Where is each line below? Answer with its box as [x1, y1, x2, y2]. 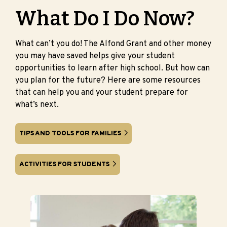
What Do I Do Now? [15, 6, 195, 31]
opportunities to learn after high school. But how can [15, 63, 210, 73]
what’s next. [15, 99, 59, 110]
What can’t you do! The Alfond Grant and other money [15, 39, 211, 49]
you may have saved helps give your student [15, 51, 177, 61]
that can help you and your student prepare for [15, 87, 188, 98]
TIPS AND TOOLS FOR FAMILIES [19, 129, 121, 138]
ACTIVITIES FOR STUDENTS [19, 160, 109, 169]
